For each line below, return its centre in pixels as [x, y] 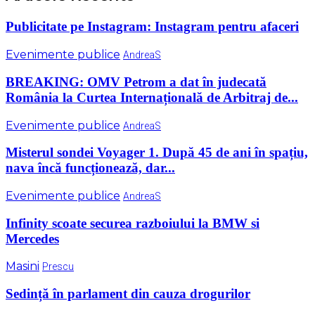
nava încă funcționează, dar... [90, 168]
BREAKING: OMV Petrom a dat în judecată [136, 82]
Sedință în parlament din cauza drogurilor [128, 294]
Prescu [58, 267]
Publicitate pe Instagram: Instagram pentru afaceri [152, 27]
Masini [22, 266]
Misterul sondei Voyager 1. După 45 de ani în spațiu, [157, 153]
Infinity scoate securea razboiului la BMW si [133, 223]
